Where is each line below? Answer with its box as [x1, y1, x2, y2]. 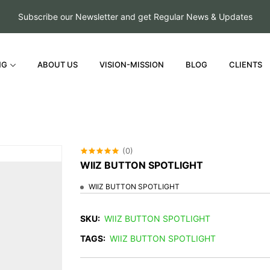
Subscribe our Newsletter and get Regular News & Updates [17, 11, 253, 22]
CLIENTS [229, 60, 263, 69]
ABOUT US [37, 60, 78, 69]
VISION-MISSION [99, 60, 165, 69]
